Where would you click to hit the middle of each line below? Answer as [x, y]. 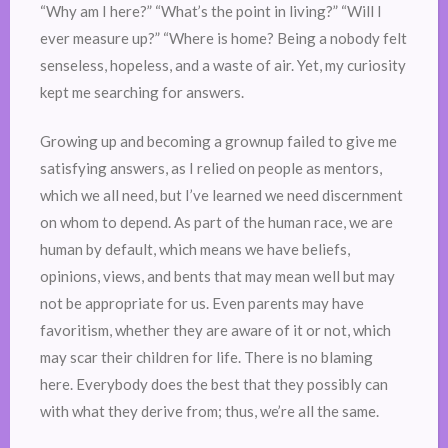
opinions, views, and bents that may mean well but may [217, 276]
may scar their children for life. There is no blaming [206, 357]
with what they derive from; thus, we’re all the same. [209, 411]
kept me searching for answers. [142, 91]
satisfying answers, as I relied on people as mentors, [211, 168]
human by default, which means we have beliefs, [195, 249]
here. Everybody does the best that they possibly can [214, 384]
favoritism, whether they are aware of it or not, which [215, 330]
